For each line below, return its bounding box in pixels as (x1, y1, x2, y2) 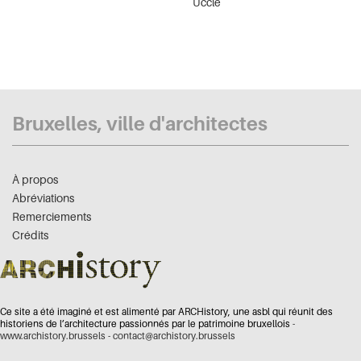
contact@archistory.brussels (113, 329, 235, 342)
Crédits (12, 228, 48, 243)
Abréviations (12, 191, 74, 205)
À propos (12, 172, 58, 187)
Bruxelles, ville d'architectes (12, 112, 268, 136)
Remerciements (12, 210, 91, 224)
